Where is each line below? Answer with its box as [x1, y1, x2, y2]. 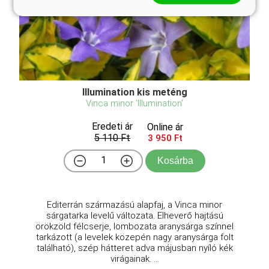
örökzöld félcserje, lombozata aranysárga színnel [35, 220, 234, 232]
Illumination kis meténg [82, 86, 187, 98]
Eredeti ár [92, 120, 133, 132]
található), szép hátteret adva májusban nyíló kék [36, 242, 233, 253]
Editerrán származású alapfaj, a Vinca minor [47, 199, 222, 210]
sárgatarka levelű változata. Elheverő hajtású [46, 210, 223, 221]
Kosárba [157, 155, 193, 166]
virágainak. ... [110, 253, 159, 264]
